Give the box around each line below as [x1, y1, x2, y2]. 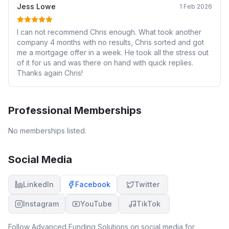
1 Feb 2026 [179, 3, 212, 10]
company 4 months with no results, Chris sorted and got [17, 38, 204, 47]
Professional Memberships [8, 104, 142, 117]
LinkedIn [23, 180, 54, 189]
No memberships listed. [8, 126, 86, 135]
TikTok [136, 199, 161, 208]
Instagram [23, 199, 59, 208]
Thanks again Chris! [17, 68, 83, 77]
